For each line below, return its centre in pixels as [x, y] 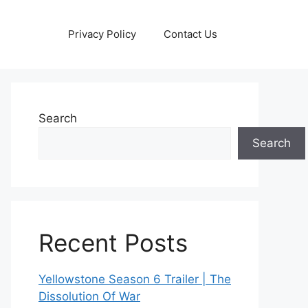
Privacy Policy [102, 34]
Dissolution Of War [89, 296]
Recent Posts [113, 243]
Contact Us [190, 34]
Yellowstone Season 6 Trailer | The [135, 279]
